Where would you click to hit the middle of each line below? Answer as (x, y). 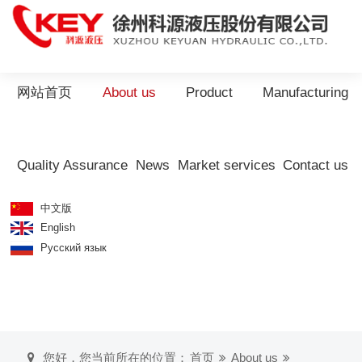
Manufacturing (306, 93)
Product (209, 93)
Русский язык (72, 247)
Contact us (316, 166)
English (57, 227)
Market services (226, 166)
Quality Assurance (73, 166)
